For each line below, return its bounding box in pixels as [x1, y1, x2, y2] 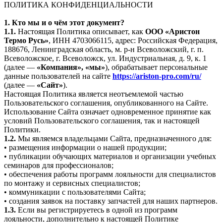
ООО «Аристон [145, 27, 200, 36]
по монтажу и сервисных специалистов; [4, 178, 140, 187]
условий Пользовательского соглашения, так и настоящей [4, 116, 200, 125]
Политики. [4, 125, 41, 134]
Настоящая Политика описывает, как [16, 27, 145, 36]
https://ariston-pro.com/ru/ [112, 71, 201, 80]
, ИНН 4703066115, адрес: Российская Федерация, [49, 36, 218, 45]
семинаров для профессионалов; [4, 161, 113, 169]
